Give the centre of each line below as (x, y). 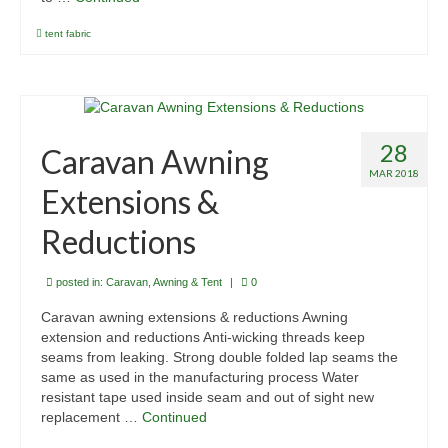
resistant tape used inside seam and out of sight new (207, 396)
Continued (174, 416)
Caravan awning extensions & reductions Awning (194, 316)
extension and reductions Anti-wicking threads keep (203, 336)
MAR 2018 (394, 172)
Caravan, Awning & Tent (164, 281)
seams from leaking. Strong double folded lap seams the (219, 356)
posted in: (79, 281)
